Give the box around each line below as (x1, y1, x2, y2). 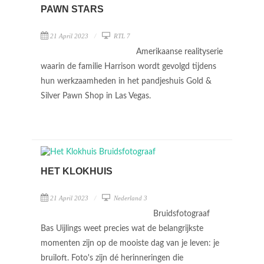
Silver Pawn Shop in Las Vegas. (41, 92, 153, 100)
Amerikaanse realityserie (136, 48, 223, 56)
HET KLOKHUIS (41, 166, 113, 176)
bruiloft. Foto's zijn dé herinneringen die (41, 254, 183, 262)
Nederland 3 (112, 194, 147, 202)
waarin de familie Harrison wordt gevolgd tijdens (41, 62, 216, 71)
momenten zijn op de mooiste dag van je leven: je (41, 239, 219, 247)
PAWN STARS (41, 4, 104, 14)
